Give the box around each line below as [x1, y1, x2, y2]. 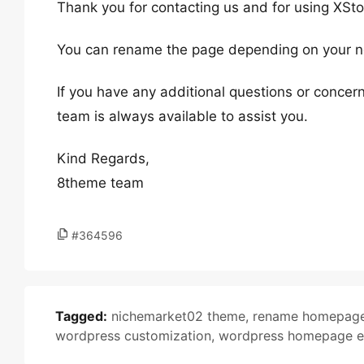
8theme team [57, 175, 144, 191]
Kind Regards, [57, 150, 149, 167]
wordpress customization [55, 327, 211, 344]
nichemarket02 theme [111, 308, 245, 324]
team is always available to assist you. [57, 108, 308, 124]
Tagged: [55, 308, 107, 324]
